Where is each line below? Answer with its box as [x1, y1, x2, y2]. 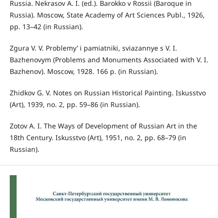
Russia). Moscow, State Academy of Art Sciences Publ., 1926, [9, 10, 205, 20]
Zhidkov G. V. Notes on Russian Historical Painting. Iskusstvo [9, 88, 206, 98]
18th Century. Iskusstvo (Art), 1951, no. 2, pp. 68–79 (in [9, 133, 186, 143]
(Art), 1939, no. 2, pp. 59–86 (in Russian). [9, 100, 140, 109]
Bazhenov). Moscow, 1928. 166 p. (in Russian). [9, 67, 158, 76]
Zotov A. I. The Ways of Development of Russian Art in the [9, 121, 197, 131]
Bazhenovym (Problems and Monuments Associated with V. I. [9, 55, 208, 65]
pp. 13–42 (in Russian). [9, 22, 83, 32]
